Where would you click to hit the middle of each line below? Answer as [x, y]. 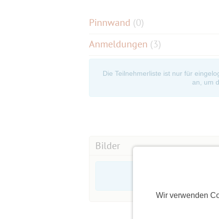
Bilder [108, 146]
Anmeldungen [120, 44]
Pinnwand [111, 22]
